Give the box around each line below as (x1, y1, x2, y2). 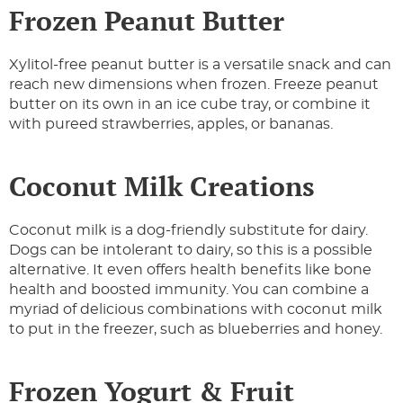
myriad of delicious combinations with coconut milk (9, 302, 382, 318)
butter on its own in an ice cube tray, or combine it (9, 97, 371, 112)
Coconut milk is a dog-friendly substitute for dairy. (9, 223, 368, 238)
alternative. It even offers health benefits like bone (9, 263, 372, 278)
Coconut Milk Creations (9, 168, 315, 205)
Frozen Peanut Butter (9, 3, 284, 40)
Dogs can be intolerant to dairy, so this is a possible (9, 243, 372, 258)
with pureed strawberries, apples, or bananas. (9, 117, 336, 132)
